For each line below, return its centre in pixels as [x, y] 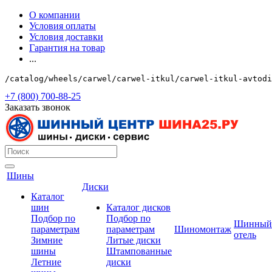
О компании [55, 15]
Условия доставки [66, 37]
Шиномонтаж [203, 229]
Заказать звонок [38, 107]
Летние [46, 262]
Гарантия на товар [67, 48]
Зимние [47, 240]
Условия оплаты [63, 26]
